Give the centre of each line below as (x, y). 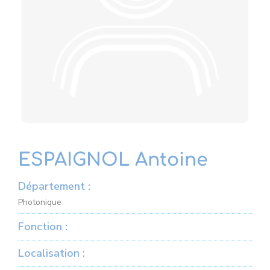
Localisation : (52, 253)
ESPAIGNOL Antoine (113, 160)
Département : (54, 186)
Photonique (40, 202)
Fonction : (43, 227)
